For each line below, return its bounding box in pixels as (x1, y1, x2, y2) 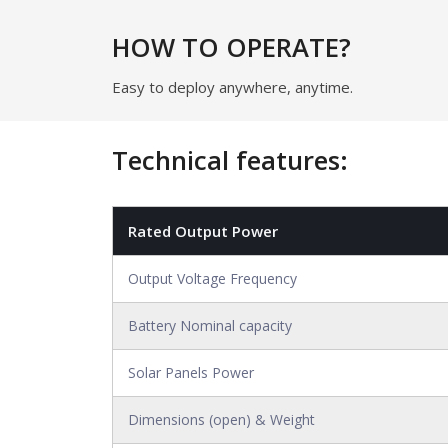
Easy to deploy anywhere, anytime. (112, 77, 353, 97)
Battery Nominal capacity (128, 316, 292, 335)
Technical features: (112, 143, 348, 178)
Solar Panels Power (128, 363, 254, 382)
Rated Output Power (128, 221, 278, 241)
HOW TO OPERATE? (112, 30, 351, 65)
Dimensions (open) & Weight (128, 410, 315, 429)
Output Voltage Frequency (128, 269, 297, 288)
